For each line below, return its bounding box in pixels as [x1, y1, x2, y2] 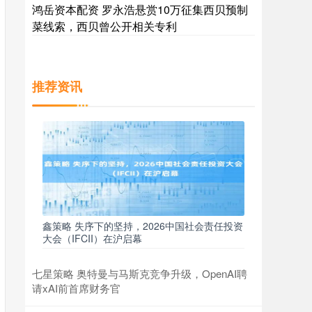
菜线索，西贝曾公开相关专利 [32, 18, 177, 34]
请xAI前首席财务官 [32, 281, 120, 295]
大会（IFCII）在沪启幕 [42, 231, 142, 245]
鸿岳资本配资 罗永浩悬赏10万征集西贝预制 [32, 1, 248, 17]
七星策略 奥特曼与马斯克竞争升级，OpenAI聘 [32, 266, 247, 281]
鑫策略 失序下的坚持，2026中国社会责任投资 [42, 219, 243, 233]
